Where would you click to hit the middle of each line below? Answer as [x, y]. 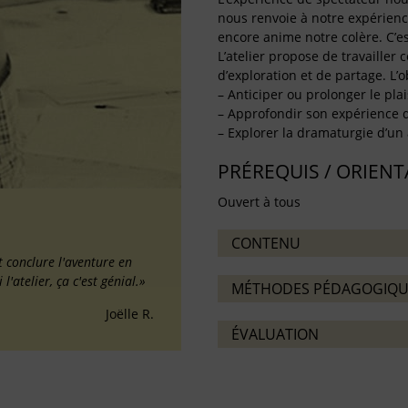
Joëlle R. [130, 314]
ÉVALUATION [275, 334]
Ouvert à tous [259, 202]
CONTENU [266, 243]
